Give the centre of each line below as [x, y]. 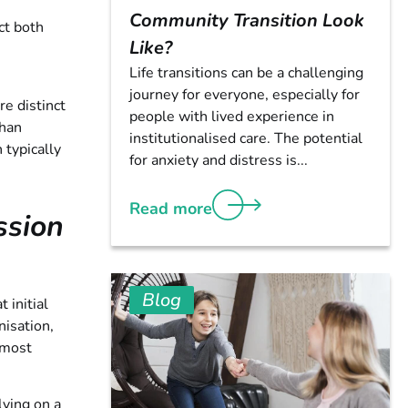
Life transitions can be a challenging [246, 72]
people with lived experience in [232, 116]
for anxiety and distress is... [219, 160]
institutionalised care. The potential [246, 138]
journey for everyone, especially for [245, 94]
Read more [171, 208]
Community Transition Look [247, 20]
